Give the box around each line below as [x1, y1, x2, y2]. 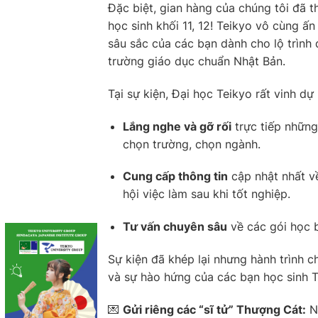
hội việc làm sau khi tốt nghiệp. [122, 187, 290, 202]
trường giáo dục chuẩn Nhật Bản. [108, 53, 285, 68]
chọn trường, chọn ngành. [122, 136, 261, 151]
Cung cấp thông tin [122, 169, 228, 184]
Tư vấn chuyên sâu [122, 219, 227, 234]
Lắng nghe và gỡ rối [122, 119, 231, 133]
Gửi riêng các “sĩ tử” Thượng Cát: [123, 302, 306, 317]
